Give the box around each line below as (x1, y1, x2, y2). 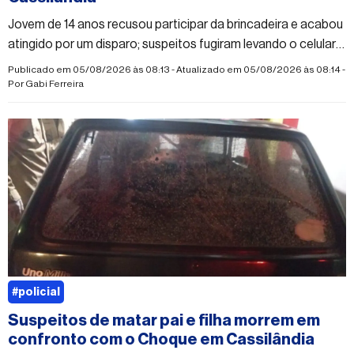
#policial (12, 286, 60, 298)
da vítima (8, 57, 57, 70)
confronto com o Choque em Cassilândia (8, 331, 314, 348)
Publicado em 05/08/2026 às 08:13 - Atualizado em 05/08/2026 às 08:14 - (8, 64, 345, 74)
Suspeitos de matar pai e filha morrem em (8, 312, 320, 329)
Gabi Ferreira (25, 78, 84, 88)
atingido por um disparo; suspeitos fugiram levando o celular (8, 37, 336, 51)
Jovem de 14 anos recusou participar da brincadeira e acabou (8, 17, 343, 31)
